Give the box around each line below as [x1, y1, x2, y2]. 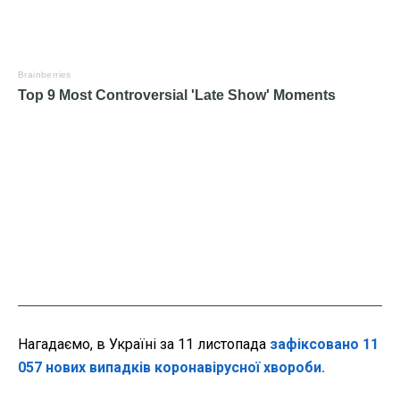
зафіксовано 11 [270, 335, 379, 353]
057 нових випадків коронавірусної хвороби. [18, 358, 325, 376]
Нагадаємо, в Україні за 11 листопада [18, 335, 270, 353]
